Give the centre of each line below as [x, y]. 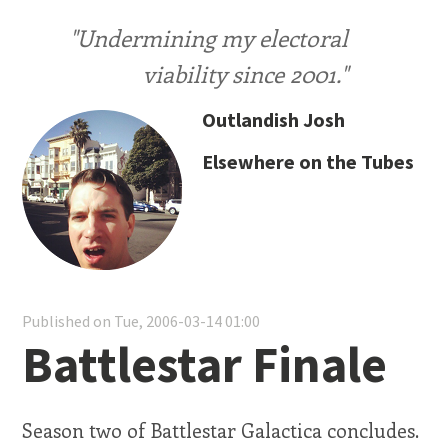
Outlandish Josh [274, 119]
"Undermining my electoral [209, 37]
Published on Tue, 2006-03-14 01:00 [141, 321]
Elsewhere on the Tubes [308, 161]
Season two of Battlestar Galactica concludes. [220, 430]
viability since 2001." [245, 73]
